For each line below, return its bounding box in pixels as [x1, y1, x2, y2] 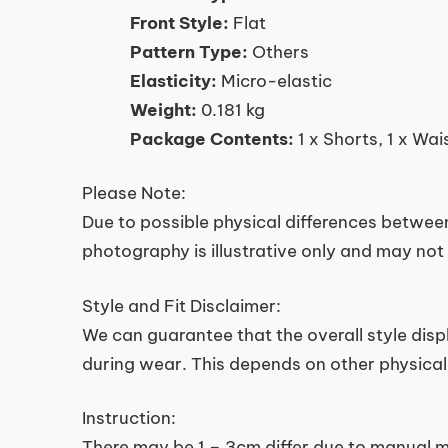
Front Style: [130, 11, 229, 34]
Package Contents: [130, 127, 294, 150]
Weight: [130, 98, 197, 121]
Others [248, 40, 309, 63]
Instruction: [82, 407, 176, 430]
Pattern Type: [130, 40, 248, 63]
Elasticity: [130, 69, 217, 92]
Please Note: [82, 182, 186, 205]
